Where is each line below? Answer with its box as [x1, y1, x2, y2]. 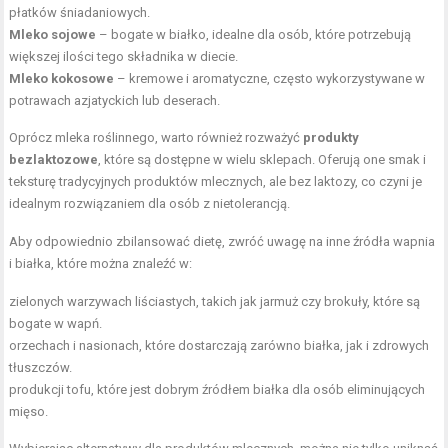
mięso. [9, 404, 49, 420]
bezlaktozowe [9, 152, 99, 168]
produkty [303, 130, 360, 146]
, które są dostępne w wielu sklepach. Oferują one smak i [98, 152, 427, 168]
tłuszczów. [9, 360, 73, 376]
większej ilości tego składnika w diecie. [9, 49, 239, 65]
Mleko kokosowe [9, 71, 115, 87]
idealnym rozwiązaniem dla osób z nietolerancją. [9, 196, 291, 212]
